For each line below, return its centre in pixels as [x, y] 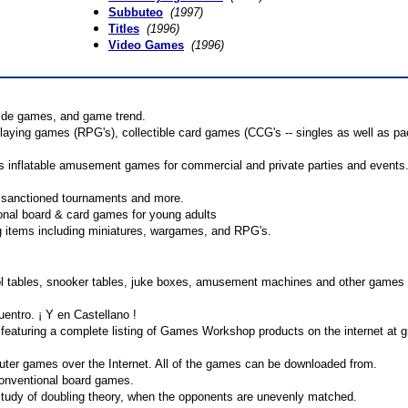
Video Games [146, 45]
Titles [124, 29]
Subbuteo [136, 12]
